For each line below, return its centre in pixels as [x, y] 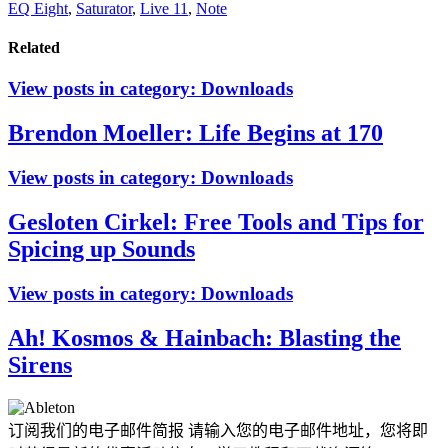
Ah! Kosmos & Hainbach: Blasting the [204, 337]
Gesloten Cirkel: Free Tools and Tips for [216, 222]
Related [34, 48]
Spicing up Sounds [101, 249]
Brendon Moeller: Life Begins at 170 [195, 133]
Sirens [40, 364]
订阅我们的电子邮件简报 [96, 430]
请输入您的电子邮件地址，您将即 [306, 430]
